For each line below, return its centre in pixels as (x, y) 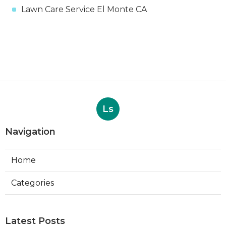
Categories (33, 183)
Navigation (30, 131)
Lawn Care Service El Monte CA (84, 9)
